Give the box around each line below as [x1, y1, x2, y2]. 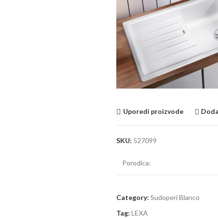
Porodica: [122, 158, 151, 167]
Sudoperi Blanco [150, 193, 200, 201]
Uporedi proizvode [123, 107, 183, 116]
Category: [116, 193, 149, 201]
